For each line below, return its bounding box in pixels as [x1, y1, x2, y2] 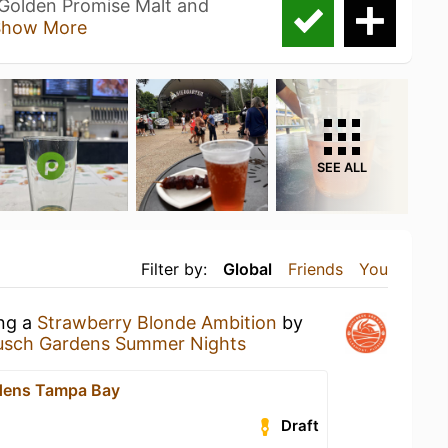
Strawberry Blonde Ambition [37, 312, 277, 333]
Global [223, 259, 272, 279]
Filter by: [141, 259, 207, 279]
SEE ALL [317, 160, 367, 175]
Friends [288, 259, 343, 279]
